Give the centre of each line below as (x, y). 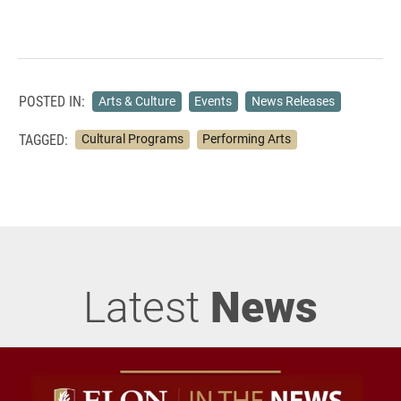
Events (213, 101)
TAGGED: (43, 139)
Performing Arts (247, 139)
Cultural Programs (132, 139)
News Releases (293, 101)
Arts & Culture (137, 101)
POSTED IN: (52, 101)
